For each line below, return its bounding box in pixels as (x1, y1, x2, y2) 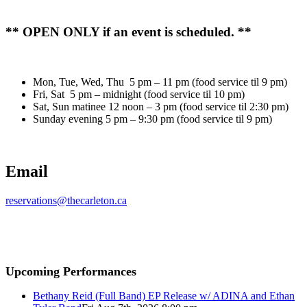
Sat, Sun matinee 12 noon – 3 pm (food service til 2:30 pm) (33, 100, 288, 112)
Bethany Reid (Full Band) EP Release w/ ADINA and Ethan (33, 289, 295, 302)
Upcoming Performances (5, 264, 136, 278)
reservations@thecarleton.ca (5, 194, 127, 206)
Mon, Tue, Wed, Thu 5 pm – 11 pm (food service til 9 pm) (33, 75, 287, 88)
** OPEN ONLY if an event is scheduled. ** (5, 25, 251, 40)
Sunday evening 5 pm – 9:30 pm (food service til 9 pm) (33, 112, 272, 125)
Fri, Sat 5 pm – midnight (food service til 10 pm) (33, 88, 245, 100)
